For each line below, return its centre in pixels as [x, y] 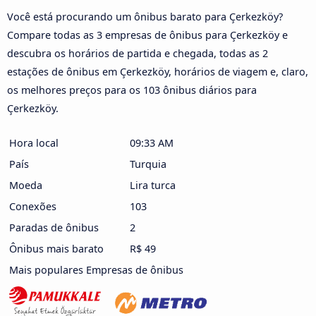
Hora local [34, 142]
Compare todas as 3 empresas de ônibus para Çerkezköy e [147, 35]
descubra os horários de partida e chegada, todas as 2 [138, 53]
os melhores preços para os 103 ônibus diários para [132, 90]
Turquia [148, 164]
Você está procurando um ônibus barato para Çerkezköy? [145, 16]
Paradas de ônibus [54, 227]
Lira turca [153, 185]
